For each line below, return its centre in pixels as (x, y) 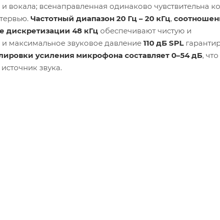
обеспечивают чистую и (145, 31)
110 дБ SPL (164, 43)
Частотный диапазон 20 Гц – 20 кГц (100, 19)
